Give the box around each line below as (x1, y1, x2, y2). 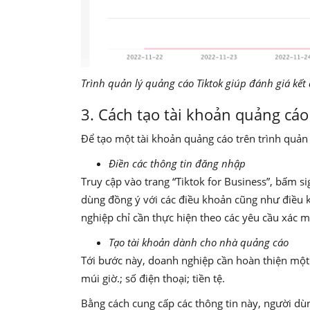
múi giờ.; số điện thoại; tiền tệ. (81, 271, 225, 285)
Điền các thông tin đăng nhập (109, 156, 246, 170)
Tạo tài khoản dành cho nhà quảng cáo (109, 235, 291, 249)
